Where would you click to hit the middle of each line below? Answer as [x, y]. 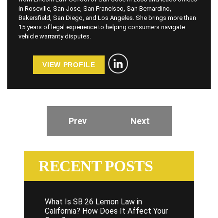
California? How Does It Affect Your [106, 211]
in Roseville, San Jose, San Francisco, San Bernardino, [95, 9]
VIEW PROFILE [69, 64]
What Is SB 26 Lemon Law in [93, 202]
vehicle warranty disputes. [55, 36]
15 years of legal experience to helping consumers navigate [102, 27]
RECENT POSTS [96, 166]
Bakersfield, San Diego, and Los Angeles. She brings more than [107, 18]
